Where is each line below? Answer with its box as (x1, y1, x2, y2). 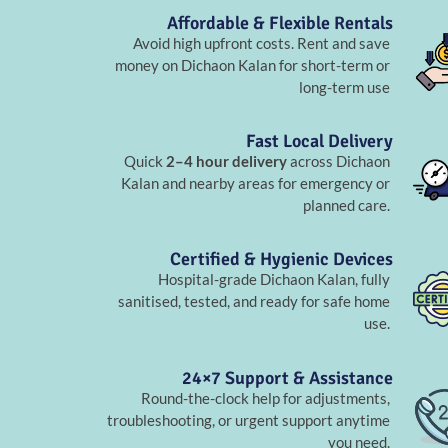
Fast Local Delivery (245, 130, 393, 153)
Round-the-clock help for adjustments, (141, 388, 391, 407)
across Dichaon (287, 152, 391, 171)
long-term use (299, 77, 391, 96)
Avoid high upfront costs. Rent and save (133, 33, 391, 52)
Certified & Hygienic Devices (169, 248, 393, 271)
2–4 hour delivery (166, 152, 288, 171)
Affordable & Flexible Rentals (166, 11, 393, 34)
